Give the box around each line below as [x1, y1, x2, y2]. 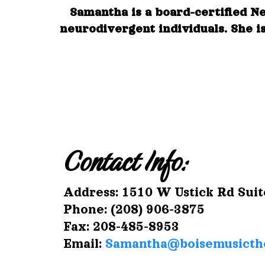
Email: [63, 236, 105, 250]
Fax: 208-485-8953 [63, 219, 179, 233]
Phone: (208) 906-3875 [63, 202, 205, 216]
